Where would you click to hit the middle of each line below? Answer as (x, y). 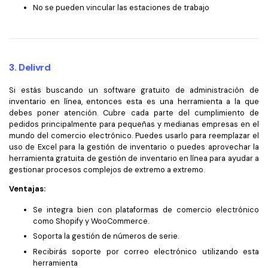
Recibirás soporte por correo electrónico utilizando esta (146, 251)
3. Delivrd (30, 67)
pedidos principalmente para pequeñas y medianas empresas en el (134, 124)
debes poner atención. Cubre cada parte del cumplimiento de (134, 113)
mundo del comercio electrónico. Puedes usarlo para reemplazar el (134, 136)
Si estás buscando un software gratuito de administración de (134, 90)
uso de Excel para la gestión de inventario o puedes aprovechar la (134, 147)
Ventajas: (27, 188)
